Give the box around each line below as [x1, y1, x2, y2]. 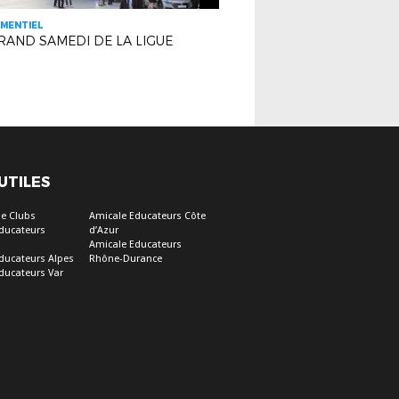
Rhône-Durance [88, 253, 162, 265]
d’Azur [88, 224, 118, 236]
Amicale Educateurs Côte [88, 210, 206, 222]
